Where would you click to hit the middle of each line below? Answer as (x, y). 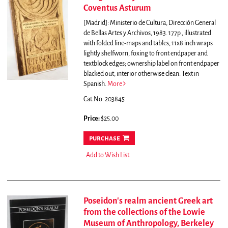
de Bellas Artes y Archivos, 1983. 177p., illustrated (147, 33)
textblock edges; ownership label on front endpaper (151, 64)
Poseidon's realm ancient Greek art (148, 201)
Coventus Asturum (117, 8)
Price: (92, 119)
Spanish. (95, 84)
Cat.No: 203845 (104, 99)
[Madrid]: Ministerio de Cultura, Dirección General (149, 23)
